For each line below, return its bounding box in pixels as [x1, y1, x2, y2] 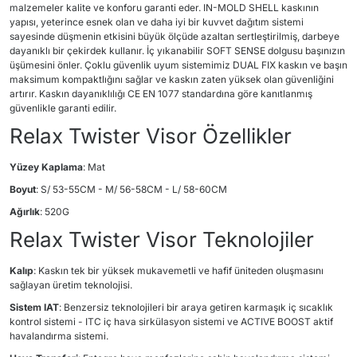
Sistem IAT [10, 301, 59, 313]
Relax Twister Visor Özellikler [10, 124, 292, 148]
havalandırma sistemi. [10, 330, 108, 342]
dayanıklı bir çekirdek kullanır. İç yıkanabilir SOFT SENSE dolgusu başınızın [10, 45, 345, 57]
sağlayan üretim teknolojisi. [10, 279, 132, 291]
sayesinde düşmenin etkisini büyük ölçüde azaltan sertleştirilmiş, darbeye [10, 30, 339, 42]
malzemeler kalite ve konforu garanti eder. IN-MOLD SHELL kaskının [10, 2, 319, 14]
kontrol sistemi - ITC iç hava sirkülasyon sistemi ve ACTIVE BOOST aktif [10, 316, 333, 328]
